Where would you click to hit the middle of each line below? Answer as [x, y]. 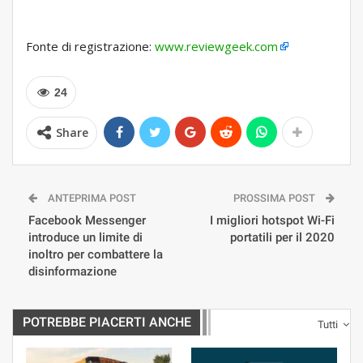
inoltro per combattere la [96, 255]
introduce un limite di [85, 238]
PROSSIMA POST [275, 199]
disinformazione [73, 272]
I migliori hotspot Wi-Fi [272, 221]
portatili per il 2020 [282, 238]
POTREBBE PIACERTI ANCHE [107, 322]
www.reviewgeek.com [216, 47]
